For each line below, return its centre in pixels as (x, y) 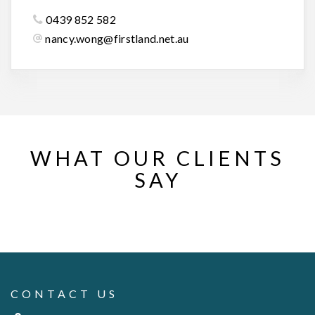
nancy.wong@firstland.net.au (117, 38)
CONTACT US (64, 293)
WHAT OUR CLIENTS (157, 157)
